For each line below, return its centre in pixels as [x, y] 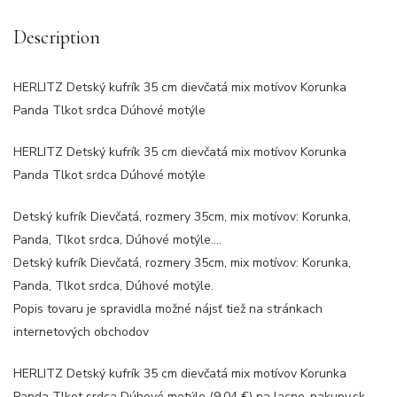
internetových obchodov [81, 332]
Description [57, 37]
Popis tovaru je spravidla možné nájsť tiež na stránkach [168, 309]
